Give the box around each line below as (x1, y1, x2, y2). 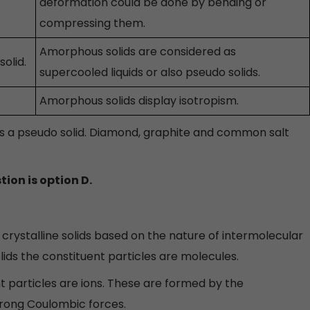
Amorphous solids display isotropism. (39, 93, 241, 109)
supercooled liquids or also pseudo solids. (39, 64, 260, 81)
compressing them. (39, 15, 145, 32)
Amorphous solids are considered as (39, 44, 236, 60)
